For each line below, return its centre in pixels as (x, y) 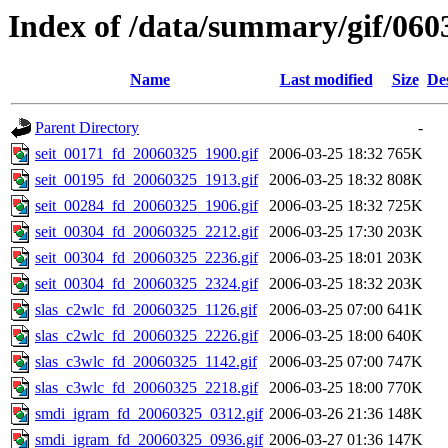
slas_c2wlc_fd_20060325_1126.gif (146, 310)
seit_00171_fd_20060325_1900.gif (146, 154)
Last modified (326, 80)
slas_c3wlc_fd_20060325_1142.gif (146, 362)
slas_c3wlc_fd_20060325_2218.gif (146, 388)
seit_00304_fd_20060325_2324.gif (146, 284)
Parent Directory (87, 128)
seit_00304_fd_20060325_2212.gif (146, 232)
